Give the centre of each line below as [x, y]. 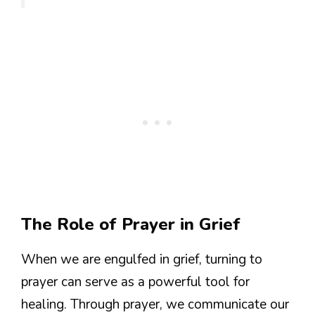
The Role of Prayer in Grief [131, 225]
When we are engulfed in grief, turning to [142, 260]
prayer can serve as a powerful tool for [135, 282]
